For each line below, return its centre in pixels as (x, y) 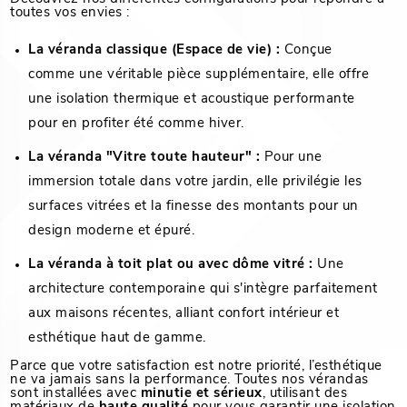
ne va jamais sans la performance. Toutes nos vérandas (189, 381)
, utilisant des (305, 394)
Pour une (291, 158)
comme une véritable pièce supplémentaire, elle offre (199, 75)
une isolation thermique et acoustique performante (192, 100)
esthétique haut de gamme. (117, 339)
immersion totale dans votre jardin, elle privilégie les (195, 183)
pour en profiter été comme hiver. (136, 124)
